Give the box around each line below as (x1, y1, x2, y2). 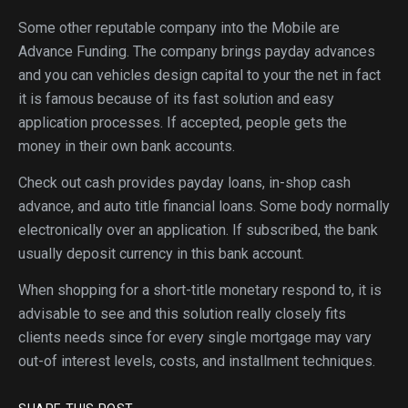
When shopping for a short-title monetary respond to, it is (18, 281, 382, 299)
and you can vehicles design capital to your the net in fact (18, 66, 381, 84)
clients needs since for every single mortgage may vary (18, 329, 372, 346)
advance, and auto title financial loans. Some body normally (18, 198, 390, 215)
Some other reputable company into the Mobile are (18, 19, 340, 36)
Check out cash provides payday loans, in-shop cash (18, 174, 351, 191)
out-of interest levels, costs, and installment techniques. (18, 352, 375, 370)
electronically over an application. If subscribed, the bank (18, 221, 378, 239)
